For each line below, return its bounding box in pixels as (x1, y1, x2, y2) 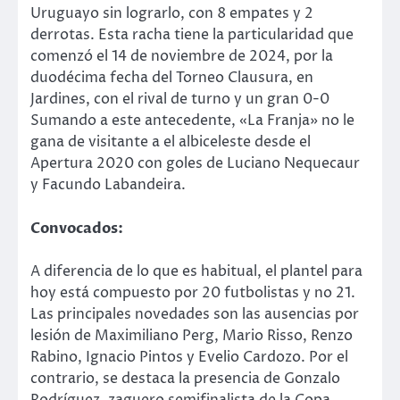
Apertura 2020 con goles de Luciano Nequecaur (30, 154, 360, 174)
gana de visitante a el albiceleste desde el (30, 132, 311, 153)
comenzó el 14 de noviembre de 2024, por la (30, 46, 333, 67)
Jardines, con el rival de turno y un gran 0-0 (30, 89, 329, 110)
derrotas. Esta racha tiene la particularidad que (30, 25, 354, 46)
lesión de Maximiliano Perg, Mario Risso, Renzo (30, 325, 353, 346)
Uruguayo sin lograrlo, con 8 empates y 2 (30, 4, 313, 24)
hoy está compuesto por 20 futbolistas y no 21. (30, 282, 355, 303)
